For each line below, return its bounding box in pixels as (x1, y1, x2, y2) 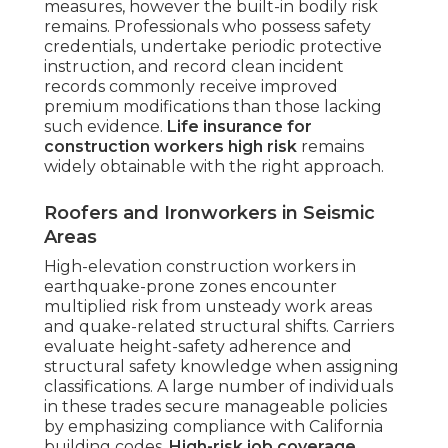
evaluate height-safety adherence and (44, 337, 352, 357)
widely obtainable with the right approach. (44, 157, 384, 177)
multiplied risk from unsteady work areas (44, 297, 372, 317)
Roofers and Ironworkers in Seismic (44, 202, 375, 225)
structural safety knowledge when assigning (44, 357, 399, 377)
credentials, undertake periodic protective (44, 37, 382, 57)
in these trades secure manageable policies (44, 397, 387, 417)
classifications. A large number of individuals (44, 377, 393, 397)
